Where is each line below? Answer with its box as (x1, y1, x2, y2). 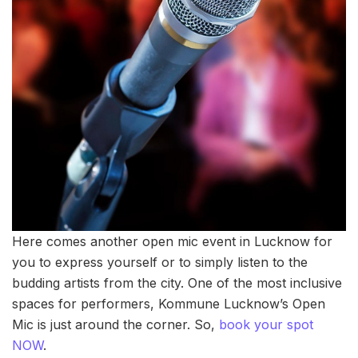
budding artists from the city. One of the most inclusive (12, 275, 342, 292)
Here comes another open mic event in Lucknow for (12, 233, 332, 250)
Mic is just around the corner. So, (12, 316, 219, 333)
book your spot (219, 316, 313, 333)
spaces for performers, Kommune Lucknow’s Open (12, 296, 325, 312)
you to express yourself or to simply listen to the (12, 254, 308, 271)
